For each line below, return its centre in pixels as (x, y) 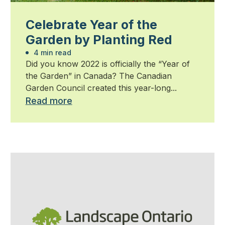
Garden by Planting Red (99, 40)
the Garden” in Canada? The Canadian (98, 76)
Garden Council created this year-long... (101, 88)
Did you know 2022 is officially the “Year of (107, 64)
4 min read (51, 53)
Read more (49, 101)
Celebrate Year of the (91, 25)
